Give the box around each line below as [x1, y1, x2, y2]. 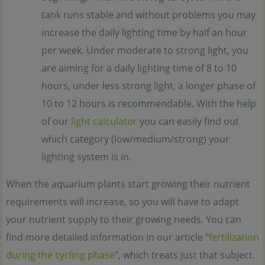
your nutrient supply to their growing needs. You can [6, 212, 241, 226]
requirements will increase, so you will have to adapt [6, 195, 239, 208]
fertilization [209, 230, 259, 244]
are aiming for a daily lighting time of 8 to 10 [41, 61, 237, 75]
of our [41, 114, 71, 128]
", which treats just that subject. [115, 248, 255, 261]
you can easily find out [137, 114, 239, 128]
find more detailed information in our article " [6, 230, 209, 244]
